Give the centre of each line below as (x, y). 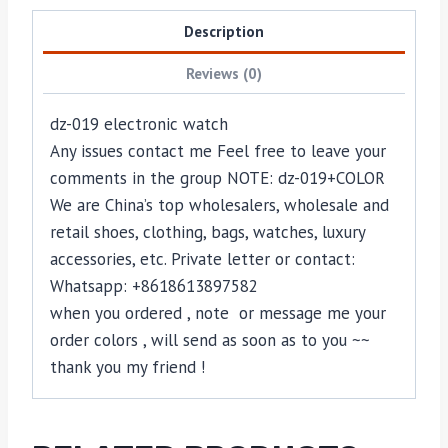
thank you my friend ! (127, 366)
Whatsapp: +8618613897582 (154, 285)
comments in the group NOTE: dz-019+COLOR (217, 177)
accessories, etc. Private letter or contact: (202, 258)
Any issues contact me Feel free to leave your (218, 150)
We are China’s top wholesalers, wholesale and (219, 204)
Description (224, 30)
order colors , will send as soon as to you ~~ (212, 339)
